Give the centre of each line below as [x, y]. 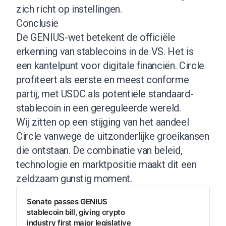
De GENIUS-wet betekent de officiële [96, 37]
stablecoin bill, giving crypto [76, 212]
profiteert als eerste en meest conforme [103, 79]
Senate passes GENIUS [67, 201]
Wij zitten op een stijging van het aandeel [103, 122]
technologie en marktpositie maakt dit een [106, 164]
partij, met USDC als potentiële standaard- [105, 94]
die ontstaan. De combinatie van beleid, [99, 150]
